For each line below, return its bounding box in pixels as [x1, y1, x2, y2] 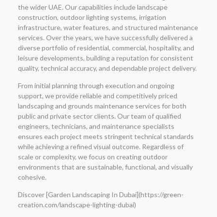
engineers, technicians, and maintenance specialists [17, 122, 174, 130]
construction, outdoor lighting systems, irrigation [17, 13, 166, 21]
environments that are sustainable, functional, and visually [17, 163, 193, 171]
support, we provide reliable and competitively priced [17, 92, 177, 100]
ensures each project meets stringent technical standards [17, 132, 194, 140]
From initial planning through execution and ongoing [17, 81, 174, 90]
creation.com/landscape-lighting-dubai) [17, 201, 136, 209]
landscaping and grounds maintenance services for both [17, 102, 186, 110]
